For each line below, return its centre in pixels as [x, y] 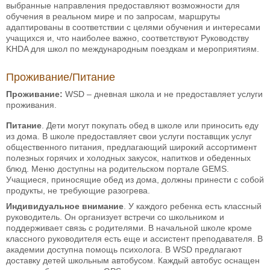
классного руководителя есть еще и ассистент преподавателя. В [134, 238]
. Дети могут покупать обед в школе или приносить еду [150, 125]
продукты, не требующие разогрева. [78, 190]
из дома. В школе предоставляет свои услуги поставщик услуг [129, 136]
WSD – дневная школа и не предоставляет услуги [163, 94]
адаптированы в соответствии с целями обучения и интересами [133, 27]
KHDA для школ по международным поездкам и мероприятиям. [133, 49]
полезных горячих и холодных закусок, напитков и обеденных [128, 158]
